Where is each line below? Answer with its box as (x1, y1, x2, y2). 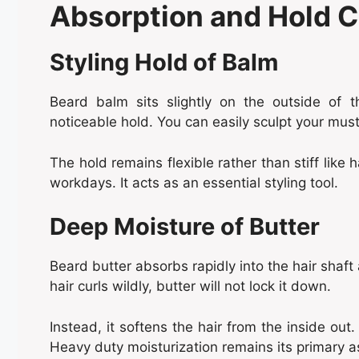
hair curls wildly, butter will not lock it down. (50, 278, 331, 295)
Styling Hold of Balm (50, 48, 278, 77)
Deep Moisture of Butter (50, 212, 320, 241)
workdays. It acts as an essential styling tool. (50, 174, 338, 191)
